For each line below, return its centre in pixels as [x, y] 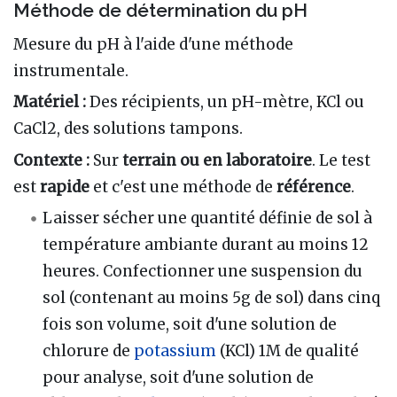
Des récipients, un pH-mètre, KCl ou [225, 102]
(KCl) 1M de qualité [288, 350]
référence [314, 187]
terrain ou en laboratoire [217, 160]
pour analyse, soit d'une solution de [179, 377]
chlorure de [89, 350]
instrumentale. [71, 71]
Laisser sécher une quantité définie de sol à [208, 218]
